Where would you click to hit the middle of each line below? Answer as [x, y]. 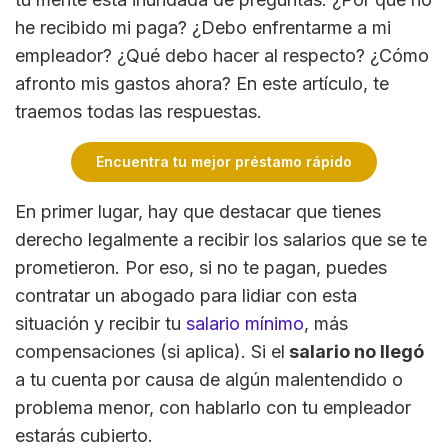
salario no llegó [354, 351]
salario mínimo [245, 323]
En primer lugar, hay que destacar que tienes [198, 211]
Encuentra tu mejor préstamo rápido [224, 161]
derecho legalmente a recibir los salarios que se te [221, 239]
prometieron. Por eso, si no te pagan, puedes [201, 267]
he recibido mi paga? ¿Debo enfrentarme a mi [203, 27]
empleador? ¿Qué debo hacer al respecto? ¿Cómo [222, 55]
